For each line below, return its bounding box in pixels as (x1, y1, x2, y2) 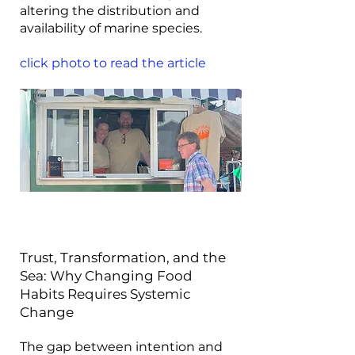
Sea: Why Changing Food (20, 268, 193, 284)
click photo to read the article (20, 55, 206, 71)
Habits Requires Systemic (20, 286, 191, 302)
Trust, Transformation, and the (20, 250, 226, 265)
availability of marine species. (20, 21, 202, 36)
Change (20, 304, 74, 320)
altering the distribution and (20, 3, 200, 18)
